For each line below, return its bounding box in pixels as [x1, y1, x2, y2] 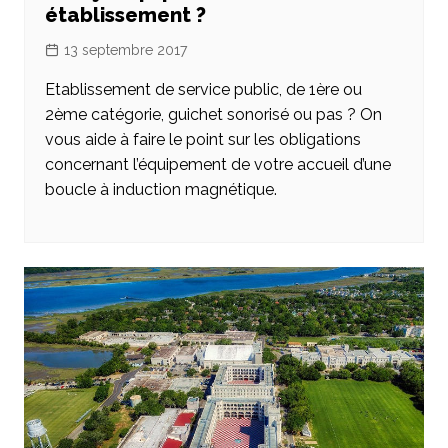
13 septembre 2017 [63, 42, 187, 59]
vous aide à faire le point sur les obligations [44, 130, 361, 150]
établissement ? [44, 3, 206, 28]
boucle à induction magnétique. [44, 180, 277, 200]
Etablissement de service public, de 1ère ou [44, 80, 362, 100]
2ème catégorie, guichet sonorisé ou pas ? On [44, 105, 382, 125]
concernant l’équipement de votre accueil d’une [44, 155, 391, 175]
